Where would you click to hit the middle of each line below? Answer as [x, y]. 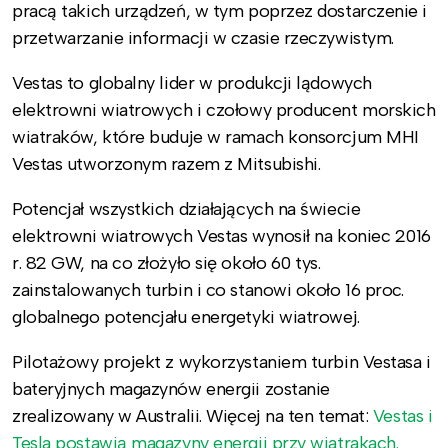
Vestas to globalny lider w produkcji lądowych [192, 82]
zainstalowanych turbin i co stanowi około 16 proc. [208, 289]
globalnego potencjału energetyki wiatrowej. [188, 316]
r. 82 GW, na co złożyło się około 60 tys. [166, 262]
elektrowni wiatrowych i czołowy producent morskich [224, 109]
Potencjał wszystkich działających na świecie [186, 208]
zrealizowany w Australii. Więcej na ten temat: [192, 415]
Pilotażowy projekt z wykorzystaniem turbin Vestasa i [221, 361]
